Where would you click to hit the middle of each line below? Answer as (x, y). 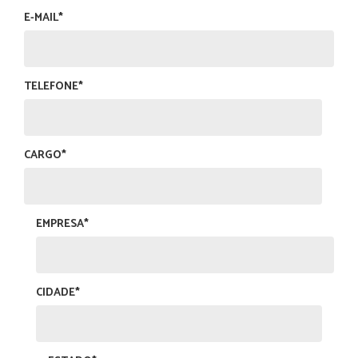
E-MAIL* (44, 18)
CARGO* (45, 156)
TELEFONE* (54, 87)
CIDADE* (58, 293)
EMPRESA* (62, 225)
